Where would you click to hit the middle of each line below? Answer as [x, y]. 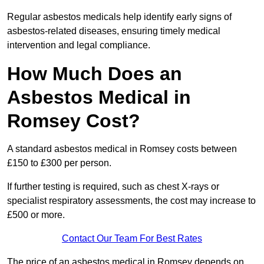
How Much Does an [95, 74]
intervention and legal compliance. [79, 45]
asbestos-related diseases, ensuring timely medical [114, 31]
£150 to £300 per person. [60, 163]
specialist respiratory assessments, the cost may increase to [131, 201]
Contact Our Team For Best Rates [132, 239]
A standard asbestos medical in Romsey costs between [122, 149]
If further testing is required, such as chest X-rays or [113, 187]
